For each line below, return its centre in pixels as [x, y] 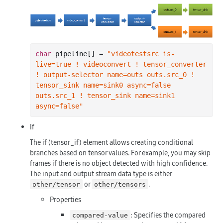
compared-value [100, 215]
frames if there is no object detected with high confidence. [119, 163]
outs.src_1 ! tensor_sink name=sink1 [105, 95]
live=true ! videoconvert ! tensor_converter [121, 64]
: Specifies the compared [168, 215]
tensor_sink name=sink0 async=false [103, 85]
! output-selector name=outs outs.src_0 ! [115, 74]
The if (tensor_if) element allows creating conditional [111, 142]
